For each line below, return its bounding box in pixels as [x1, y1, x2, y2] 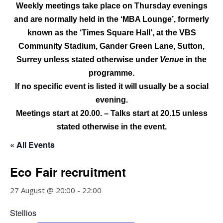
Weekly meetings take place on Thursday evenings [15, 1, 208, 10]
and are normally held [14, 15, 96, 23]
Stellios [10, 207, 36, 219]
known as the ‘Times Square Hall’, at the [27, 28, 179, 37]
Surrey [16, 55, 42, 64]
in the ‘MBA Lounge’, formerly [98, 15, 209, 23]
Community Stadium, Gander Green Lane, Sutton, [18, 42, 205, 50]
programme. [89, 69, 134, 77]
